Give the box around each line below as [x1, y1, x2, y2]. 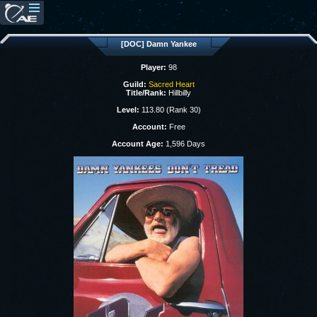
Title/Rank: [126, 88, 166, 97]
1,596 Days [163, 139, 205, 148]
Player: [140, 63, 166, 71]
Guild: [122, 80, 146, 88]
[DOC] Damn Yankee [120, 40, 197, 48]
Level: [116, 105, 139, 114]
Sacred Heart [148, 80, 195, 88]
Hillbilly [166, 88, 191, 97]
